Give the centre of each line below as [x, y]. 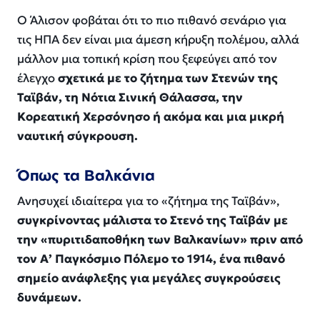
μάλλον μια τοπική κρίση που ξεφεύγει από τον [147, 59]
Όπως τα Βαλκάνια [86, 175]
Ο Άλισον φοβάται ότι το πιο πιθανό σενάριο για [152, 20]
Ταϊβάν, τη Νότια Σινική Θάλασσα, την [130, 97]
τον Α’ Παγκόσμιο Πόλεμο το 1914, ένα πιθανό [151, 259]
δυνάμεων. [49, 298]
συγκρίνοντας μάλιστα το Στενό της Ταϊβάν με [152, 221]
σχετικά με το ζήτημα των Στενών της [168, 78]
